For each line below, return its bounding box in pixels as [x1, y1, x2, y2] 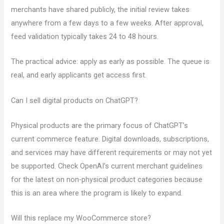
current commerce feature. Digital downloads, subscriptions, [11, 134, 209, 143]
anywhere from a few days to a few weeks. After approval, [11, 18, 204, 27]
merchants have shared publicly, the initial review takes [11, 4, 190, 14]
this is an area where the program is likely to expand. [11, 188, 183, 197]
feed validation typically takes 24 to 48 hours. [11, 31, 159, 41]
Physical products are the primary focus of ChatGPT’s [11, 120, 188, 130]
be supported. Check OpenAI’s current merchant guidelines [11, 161, 203, 170]
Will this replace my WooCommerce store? [11, 213, 151, 223]
